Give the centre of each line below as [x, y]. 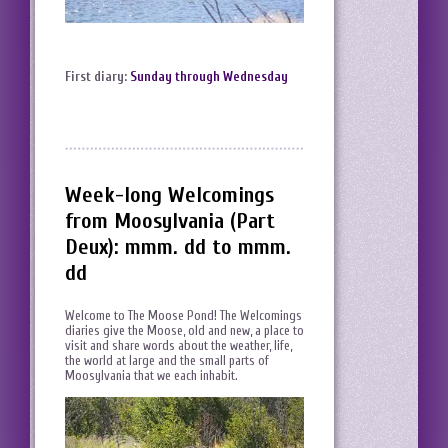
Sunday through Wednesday [209, 77]
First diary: [97, 77]
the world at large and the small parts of [167, 361]
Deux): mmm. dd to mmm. [178, 247]
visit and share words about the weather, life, [178, 346]
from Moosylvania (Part [170, 221]
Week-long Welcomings [169, 195]
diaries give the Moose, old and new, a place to [184, 331]
